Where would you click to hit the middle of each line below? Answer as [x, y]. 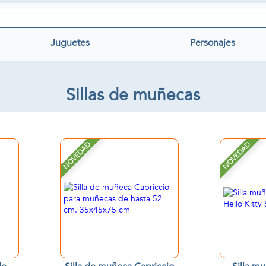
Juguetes [70, 43]
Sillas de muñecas [133, 95]
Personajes [213, 43]
